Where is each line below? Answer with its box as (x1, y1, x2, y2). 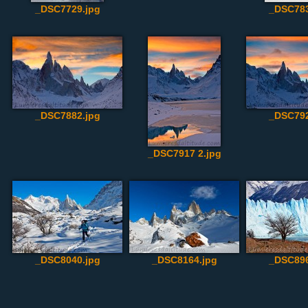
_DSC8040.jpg (34, 254, 100, 265)
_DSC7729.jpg (34, 3, 100, 14)
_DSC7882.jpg (34, 110, 100, 121)
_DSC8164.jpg (151, 254, 217, 265)
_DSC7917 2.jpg (147, 148, 221, 159)
